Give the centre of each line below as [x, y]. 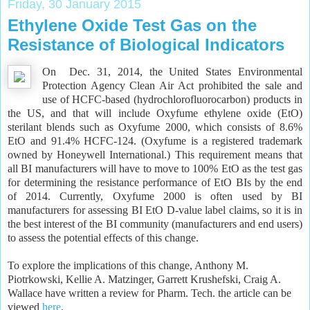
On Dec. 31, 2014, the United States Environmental [172, 72]
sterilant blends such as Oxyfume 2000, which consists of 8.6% [155, 127]
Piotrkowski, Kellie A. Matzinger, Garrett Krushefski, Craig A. [144, 280]
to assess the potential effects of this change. [103, 238]
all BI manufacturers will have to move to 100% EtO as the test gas [155, 169]
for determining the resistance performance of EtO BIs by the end [155, 183]
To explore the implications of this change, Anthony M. [128, 266]
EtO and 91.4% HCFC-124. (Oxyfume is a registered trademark [155, 141]
